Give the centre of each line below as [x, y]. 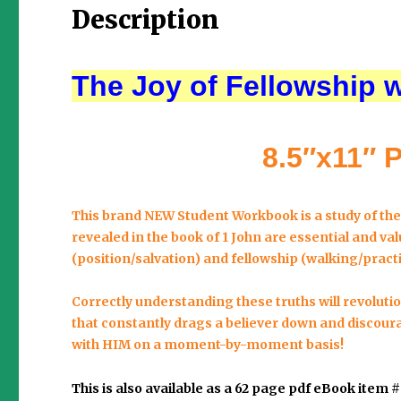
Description [146, 19]
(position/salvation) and [152, 258]
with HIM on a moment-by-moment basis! [208, 345]
